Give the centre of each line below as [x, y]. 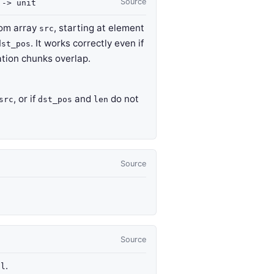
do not [124, 99]
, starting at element [99, 28]
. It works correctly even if [87, 43]
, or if [26, 99]
